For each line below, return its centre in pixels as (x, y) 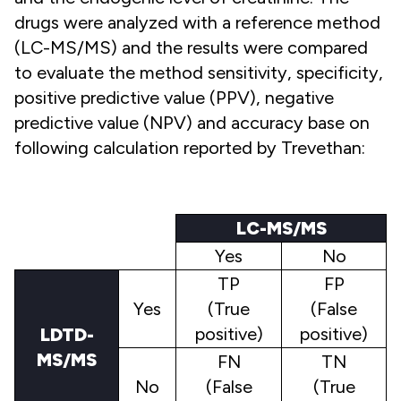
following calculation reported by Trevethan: (190, 148)
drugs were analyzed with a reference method (197, 23)
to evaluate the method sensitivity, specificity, (199, 73)
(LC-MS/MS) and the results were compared (191, 48)
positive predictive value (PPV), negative (174, 98)
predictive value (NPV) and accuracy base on (192, 123)
